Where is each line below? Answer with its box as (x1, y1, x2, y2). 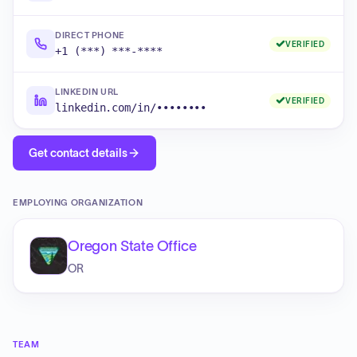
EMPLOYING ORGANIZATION (13, 198, 143, 207)
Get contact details (29, 147, 127, 159)
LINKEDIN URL (55, 87, 119, 96)
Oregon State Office (68, 238, 197, 254)
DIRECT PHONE (55, 30, 125, 40)
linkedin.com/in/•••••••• (55, 101, 207, 114)
